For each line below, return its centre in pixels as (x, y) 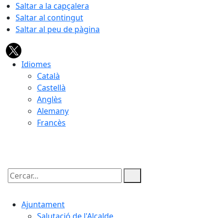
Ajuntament (43, 204)
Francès (51, 123)
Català (48, 76)
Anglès (49, 99)
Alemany (53, 111)
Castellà (51, 88)
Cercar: (18, 184)
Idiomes (36, 64)
